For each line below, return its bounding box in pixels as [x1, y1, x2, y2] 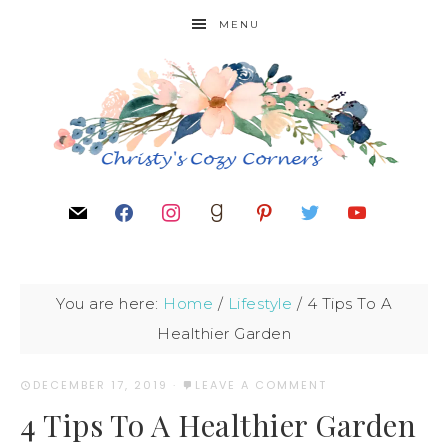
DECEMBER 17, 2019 [33, 377, 168, 393]
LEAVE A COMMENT [195, 377, 327, 393]
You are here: [56, 294, 163, 313]
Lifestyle [227, 294, 292, 313]
